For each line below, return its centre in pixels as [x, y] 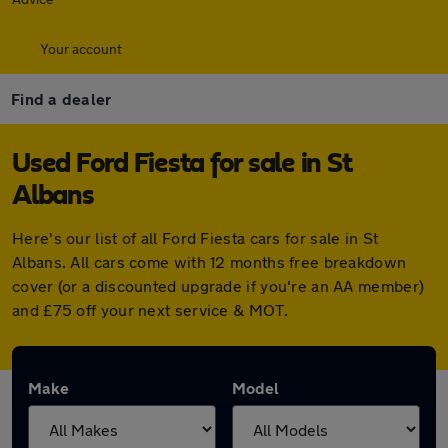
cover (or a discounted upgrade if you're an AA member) [218, 285]
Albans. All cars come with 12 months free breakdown [209, 261]
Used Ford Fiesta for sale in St [182, 164]
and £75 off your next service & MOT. [150, 309]
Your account [81, 48]
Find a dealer [61, 98]
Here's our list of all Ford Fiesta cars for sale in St [195, 237]
